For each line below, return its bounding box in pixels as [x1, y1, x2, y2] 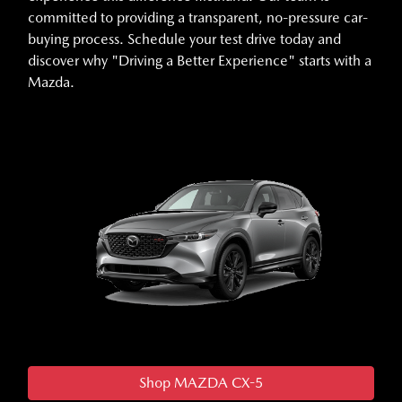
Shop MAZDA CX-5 [139, 374, 263, 392]
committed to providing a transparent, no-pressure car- [28, 8, 368, 26]
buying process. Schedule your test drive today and [28, 30, 341, 48]
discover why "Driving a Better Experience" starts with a [28, 51, 371, 69]
